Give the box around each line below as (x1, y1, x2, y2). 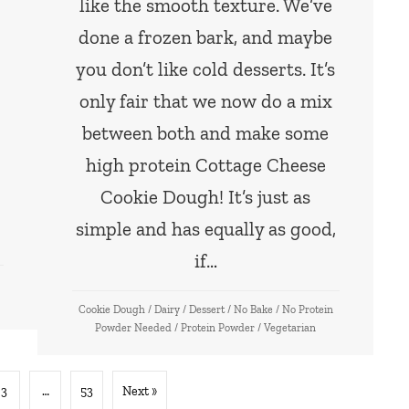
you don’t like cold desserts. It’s (76, 58, 336, 81)
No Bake (233, 303, 273, 317)
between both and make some (82, 121, 330, 145)
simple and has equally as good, (75, 217, 336, 241)
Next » (122, 383, 157, 400)
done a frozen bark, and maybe (79, 26, 333, 49)
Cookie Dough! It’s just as (100, 185, 311, 209)
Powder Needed (95, 321, 173, 335)
